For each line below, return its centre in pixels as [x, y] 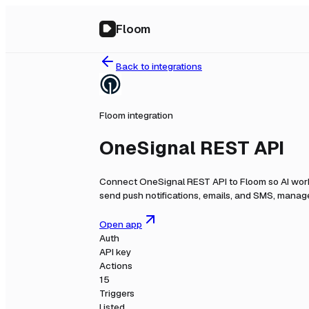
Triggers [117, 293]
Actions [116, 266]
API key [115, 252]
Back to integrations [159, 66]
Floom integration [136, 115]
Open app [121, 225]
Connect [119, 181]
